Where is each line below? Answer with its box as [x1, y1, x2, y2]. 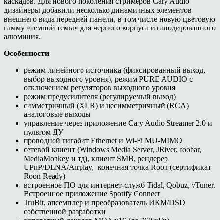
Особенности [4, 49, 49, 57]
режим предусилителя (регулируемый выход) [24, 92, 176, 101]
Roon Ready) [24, 171, 65, 180]
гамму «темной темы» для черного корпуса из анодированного [4, 23, 216, 32]
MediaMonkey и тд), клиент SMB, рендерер [24, 154, 168, 163]
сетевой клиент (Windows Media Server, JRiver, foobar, [24, 145, 201, 154]
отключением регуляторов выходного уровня [24, 83, 175, 92]
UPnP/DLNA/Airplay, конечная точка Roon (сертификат [24, 163, 211, 171]
